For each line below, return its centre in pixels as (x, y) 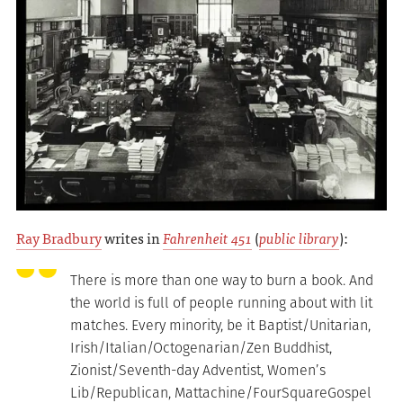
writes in (132, 237)
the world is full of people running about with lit (221, 302)
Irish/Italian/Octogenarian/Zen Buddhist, (201, 347)
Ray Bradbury (58, 237)
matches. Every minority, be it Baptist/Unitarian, (220, 325)
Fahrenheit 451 (207, 237)
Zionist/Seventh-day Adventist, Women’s (197, 370)
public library (299, 237)
